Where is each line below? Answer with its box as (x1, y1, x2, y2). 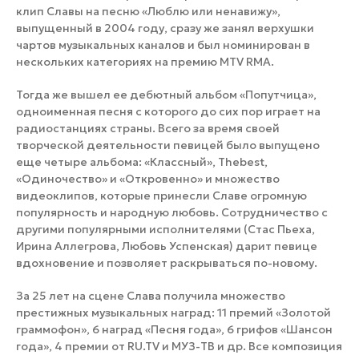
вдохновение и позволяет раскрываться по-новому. (16, 255, 317, 270)
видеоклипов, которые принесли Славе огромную (16, 188, 307, 203)
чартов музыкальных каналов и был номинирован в (16, 37, 310, 52)
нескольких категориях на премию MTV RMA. (16, 54, 274, 69)
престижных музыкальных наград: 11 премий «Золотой (16, 305, 331, 320)
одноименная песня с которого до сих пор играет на (16, 103, 321, 119)
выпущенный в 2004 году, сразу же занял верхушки (16, 20, 314, 35)
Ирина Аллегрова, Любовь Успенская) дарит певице (16, 238, 317, 253)
